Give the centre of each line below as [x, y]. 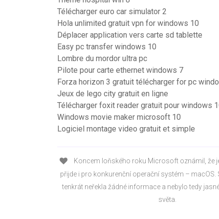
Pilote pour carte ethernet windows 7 [120, 70]
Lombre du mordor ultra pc [102, 58]
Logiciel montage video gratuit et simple [126, 129]
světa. [168, 200]
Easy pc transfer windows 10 [107, 47]
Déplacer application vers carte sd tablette [130, 35]
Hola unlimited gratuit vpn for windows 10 [128, 23]
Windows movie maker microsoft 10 [119, 117]
